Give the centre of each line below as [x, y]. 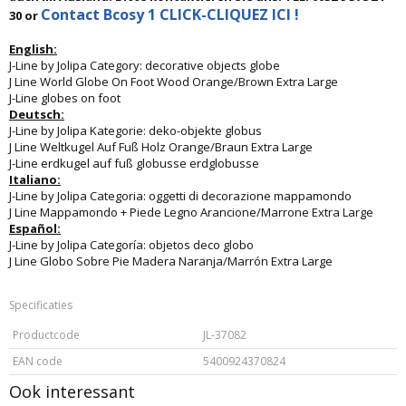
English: [33, 49]
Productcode [46, 335]
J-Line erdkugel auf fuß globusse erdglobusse [134, 163]
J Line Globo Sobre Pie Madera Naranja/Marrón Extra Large [171, 261]
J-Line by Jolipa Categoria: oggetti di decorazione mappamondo [180, 196]
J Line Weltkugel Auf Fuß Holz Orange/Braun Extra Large [161, 147]
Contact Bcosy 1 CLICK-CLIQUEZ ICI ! [170, 14]
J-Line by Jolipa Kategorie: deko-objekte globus [135, 130]
